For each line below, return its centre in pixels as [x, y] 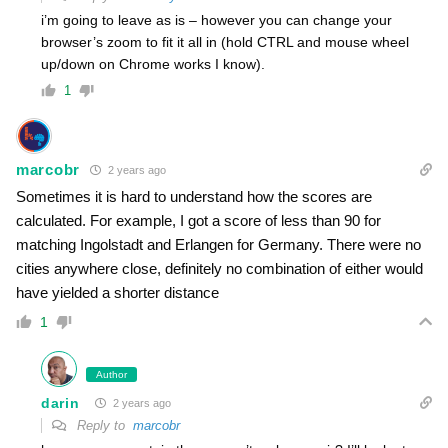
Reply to [103, 426]
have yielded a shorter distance [117, 293]
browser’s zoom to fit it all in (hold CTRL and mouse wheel [225, 42]
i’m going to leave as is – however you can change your [216, 20]
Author [111, 375]
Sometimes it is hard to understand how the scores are [194, 197]
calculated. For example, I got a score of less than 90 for [198, 221]
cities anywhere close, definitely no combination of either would [219, 269]
